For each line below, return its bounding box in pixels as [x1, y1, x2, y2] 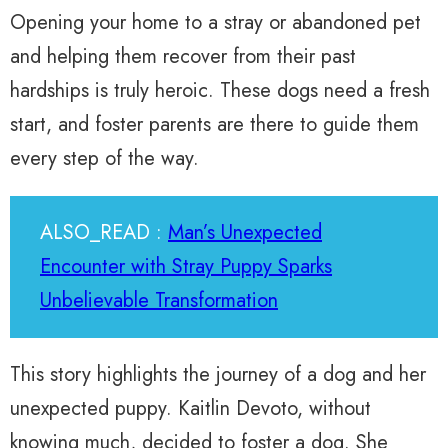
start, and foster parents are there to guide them [10, 110, 419, 140]
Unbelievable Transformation [40, 286, 278, 316]
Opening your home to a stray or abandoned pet [10, 8, 421, 38]
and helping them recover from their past [10, 42, 356, 72]
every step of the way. [10, 144, 199, 174]
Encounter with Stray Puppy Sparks [40, 252, 332, 282]
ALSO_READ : [40, 218, 168, 248]
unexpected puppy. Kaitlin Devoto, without [10, 394, 371, 424]
